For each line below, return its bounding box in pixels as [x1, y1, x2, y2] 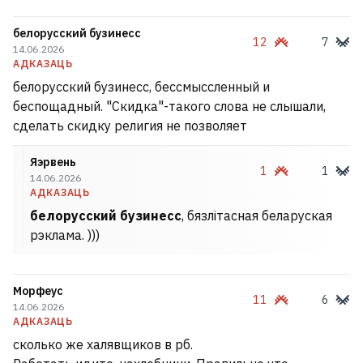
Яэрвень [30, 155, 76, 169]
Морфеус [13, 284, 63, 298]
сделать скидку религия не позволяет [13, 117, 247, 134]
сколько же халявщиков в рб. [13, 336, 193, 352]
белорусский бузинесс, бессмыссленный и [13, 79, 270, 95]
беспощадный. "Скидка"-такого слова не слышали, [13, 98, 326, 114]
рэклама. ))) [30, 227, 100, 243]
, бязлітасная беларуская [181, 207, 332, 224]
